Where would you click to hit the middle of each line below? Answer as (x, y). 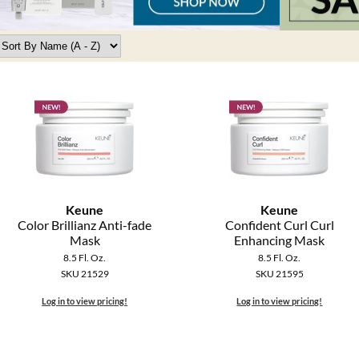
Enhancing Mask (280, 240)
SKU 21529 (85, 274)
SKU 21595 (279, 274)
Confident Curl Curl (279, 225)
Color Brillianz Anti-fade (85, 225)
